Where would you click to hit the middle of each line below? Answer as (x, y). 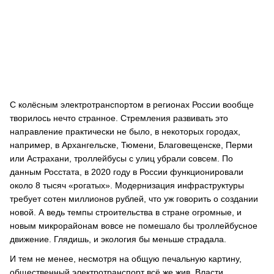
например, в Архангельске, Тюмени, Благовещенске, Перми (131, 145)
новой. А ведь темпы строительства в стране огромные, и (126, 212)
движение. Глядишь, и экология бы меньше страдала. (118, 239)
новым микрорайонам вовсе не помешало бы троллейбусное (134, 226)
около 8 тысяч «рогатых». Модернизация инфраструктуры (127, 185)
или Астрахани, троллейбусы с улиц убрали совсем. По (121, 158)
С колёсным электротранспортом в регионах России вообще (132, 105)
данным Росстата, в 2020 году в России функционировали (127, 172)
